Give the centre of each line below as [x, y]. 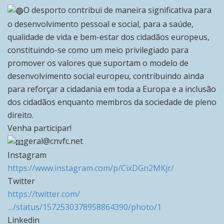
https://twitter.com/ [44, 194]
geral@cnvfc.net [53, 141]
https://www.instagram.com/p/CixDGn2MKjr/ [91, 168]
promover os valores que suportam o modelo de [98, 63]
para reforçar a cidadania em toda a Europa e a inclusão [112, 89]
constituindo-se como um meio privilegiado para [98, 50]
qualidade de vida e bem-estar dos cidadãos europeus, [108, 37]
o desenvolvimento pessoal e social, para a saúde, [100, 24]
